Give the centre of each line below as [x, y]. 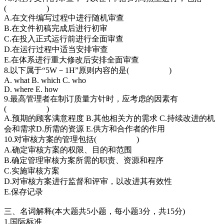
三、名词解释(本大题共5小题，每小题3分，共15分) [94, 211]
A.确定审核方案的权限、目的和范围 [68, 149]
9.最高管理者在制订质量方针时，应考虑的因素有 [91, 98]
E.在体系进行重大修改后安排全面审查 [71, 59]
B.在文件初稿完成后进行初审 [56, 28]
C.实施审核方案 [32, 170]
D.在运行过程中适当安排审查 [56, 49]
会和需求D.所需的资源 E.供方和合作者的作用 [84, 128]
